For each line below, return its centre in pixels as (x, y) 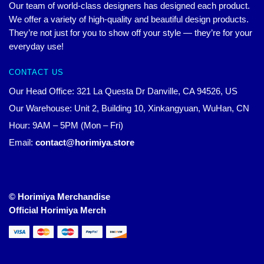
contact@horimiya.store (85, 142)
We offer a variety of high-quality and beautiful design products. (129, 19)
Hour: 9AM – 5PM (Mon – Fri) (66, 125)
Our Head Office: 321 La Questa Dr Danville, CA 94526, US (123, 91)
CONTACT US (36, 72)
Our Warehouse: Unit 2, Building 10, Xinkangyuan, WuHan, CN (129, 108)
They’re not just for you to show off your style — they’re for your (131, 33)
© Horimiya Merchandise (60, 196)
